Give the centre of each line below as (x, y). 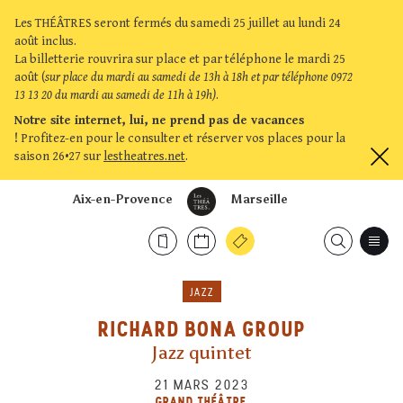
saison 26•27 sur (59, 157)
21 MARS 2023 (201, 385)
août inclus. (45, 41)
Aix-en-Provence (123, 199)
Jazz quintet (201, 353)
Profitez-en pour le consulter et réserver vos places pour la (182, 139)
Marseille (259, 199)
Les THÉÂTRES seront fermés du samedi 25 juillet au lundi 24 (178, 23)
